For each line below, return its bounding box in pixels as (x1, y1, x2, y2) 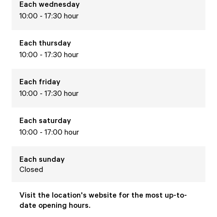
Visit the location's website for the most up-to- (19, 190, 187, 200)
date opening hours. (19, 200, 91, 210)
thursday (39, 38, 71, 47)
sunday (39, 154, 65, 164)
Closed (19, 164, 43, 174)
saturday (39, 115, 71, 125)
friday (39, 77, 61, 86)
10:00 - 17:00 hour (19, 127, 79, 137)
